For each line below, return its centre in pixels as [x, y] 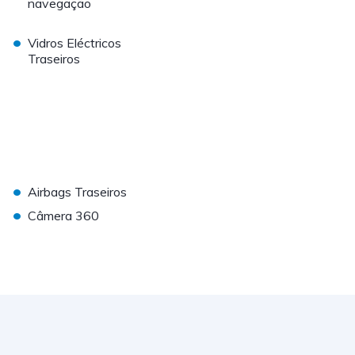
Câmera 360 [64, 216]
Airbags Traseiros [78, 192]
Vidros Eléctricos [75, 43]
